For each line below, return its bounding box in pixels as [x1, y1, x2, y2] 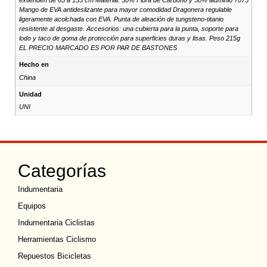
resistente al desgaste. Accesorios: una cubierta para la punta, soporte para [18, 25, 238, 32]
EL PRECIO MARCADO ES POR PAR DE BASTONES [18, 44, 177, 51]
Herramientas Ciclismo [18, 235, 96, 244]
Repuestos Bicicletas [18, 252, 91, 261]
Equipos [18, 201, 46, 211]
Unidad [18, 90, 42, 98]
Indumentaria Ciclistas [18, 218, 95, 228]
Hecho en [18, 61, 49, 68]
